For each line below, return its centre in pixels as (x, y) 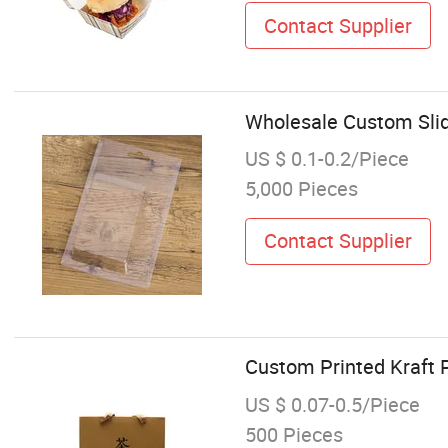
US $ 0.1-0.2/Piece (326, 158)
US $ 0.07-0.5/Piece (332, 404)
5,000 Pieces (301, 188)
